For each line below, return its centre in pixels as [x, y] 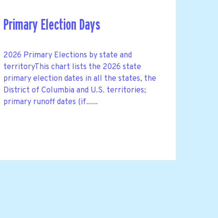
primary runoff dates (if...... [50, 102]
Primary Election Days [52, 25]
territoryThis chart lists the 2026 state [72, 67]
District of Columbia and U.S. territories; [74, 90]
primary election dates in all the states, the [80, 79]
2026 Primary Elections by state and [67, 55]
